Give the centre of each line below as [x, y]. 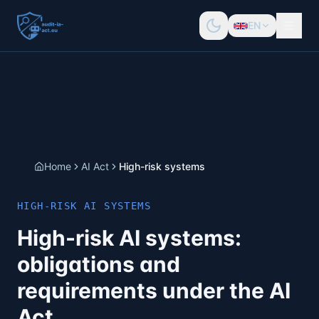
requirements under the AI [154, 291]
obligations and [99, 264]
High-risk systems [162, 166]
